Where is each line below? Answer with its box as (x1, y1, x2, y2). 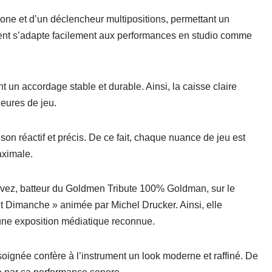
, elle (202, 200, 222, 211)
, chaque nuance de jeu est (129, 132, 245, 143)
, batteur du (15, 183, 66, 194)
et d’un (16, 14, 50, 25)
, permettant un (166, 14, 229, 25)
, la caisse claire (168, 81, 237, 92)
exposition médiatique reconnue (15, 216, 152, 227)
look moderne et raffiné (142, 251, 240, 262)
